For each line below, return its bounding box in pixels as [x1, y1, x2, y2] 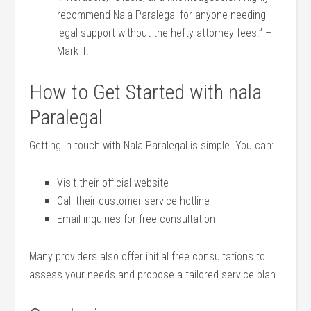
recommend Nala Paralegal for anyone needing [57, 8, 267, 22]
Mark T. [57, 44, 90, 58]
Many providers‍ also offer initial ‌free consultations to [29, 250, 266, 263]
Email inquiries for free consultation [57, 212, 216, 226]
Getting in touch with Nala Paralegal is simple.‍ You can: [29, 139, 274, 152]
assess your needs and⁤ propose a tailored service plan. [29, 268, 279, 281]
